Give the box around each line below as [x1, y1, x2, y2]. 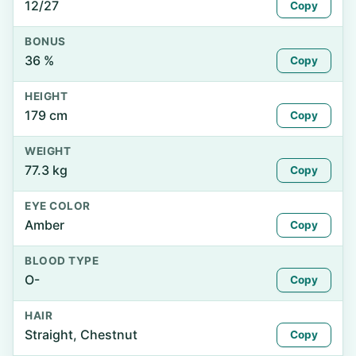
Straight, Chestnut [25, 327, 137, 342]
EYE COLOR [25, 199, 91, 212]
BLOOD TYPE [25, 254, 99, 267]
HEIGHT [25, 90, 68, 103]
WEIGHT [25, 145, 72, 157]
